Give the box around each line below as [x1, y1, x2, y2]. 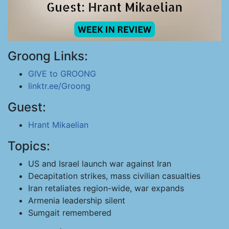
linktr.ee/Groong [28, 81, 90, 91]
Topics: [8, 139, 50, 153]
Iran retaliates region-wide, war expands [28, 183, 184, 193]
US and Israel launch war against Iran [28, 158, 171, 169]
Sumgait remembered [28, 208, 111, 218]
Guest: [8, 100, 46, 114]
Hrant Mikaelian [28, 120, 88, 130]
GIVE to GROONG [28, 68, 96, 79]
